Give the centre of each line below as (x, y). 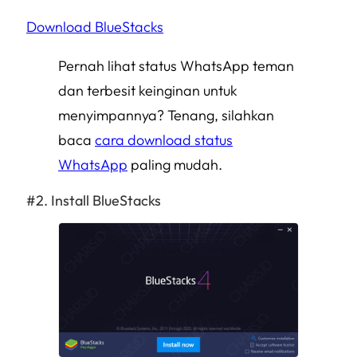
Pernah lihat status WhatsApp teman (176, 65)
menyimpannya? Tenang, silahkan (166, 115)
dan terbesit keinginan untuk (148, 90)
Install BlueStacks (106, 200)
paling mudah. (175, 164)
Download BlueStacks (95, 26)
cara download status (164, 139)
